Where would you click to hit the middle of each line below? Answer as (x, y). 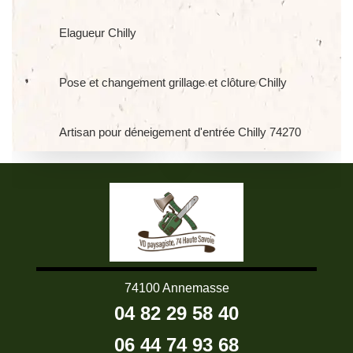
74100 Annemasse (176, 288)
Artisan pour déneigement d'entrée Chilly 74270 (180, 132)
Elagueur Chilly (98, 33)
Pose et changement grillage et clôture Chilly (173, 82)
